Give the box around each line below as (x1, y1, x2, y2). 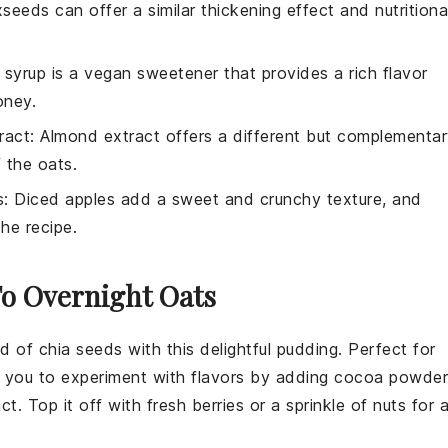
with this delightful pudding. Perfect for (122, 339, 436, 360)
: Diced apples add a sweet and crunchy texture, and (4, 189, 422, 210)
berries (191, 395, 244, 416)
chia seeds (38, 339, 123, 360)
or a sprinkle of (244, 395, 373, 416)
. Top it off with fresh (17, 395, 192, 416)
